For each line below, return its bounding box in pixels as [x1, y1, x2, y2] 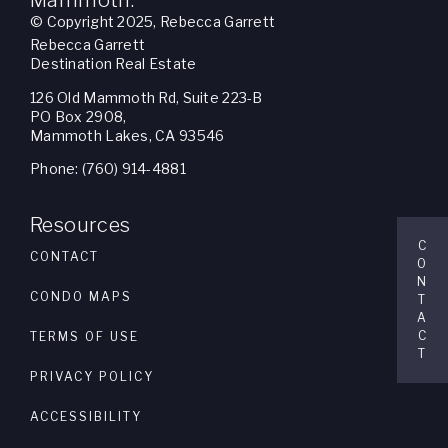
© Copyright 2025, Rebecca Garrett [30, 13, 276, 30]
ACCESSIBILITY [30, 408, 142, 424]
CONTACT [30, 248, 99, 264]
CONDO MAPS [30, 288, 132, 304]
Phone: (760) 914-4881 [30, 160, 186, 178]
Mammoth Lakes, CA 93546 [30, 126, 225, 144]
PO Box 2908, [30, 107, 127, 125]
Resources [30, 212, 131, 237]
